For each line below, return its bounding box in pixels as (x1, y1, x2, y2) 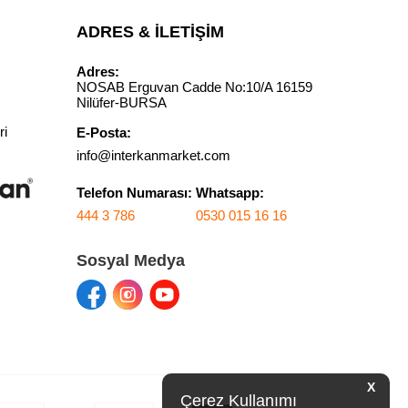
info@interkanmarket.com (76, 148, 230, 164)
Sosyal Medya (76, 251, 185, 270)
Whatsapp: (195, 185, 264, 201)
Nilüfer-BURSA (76, 95, 167, 111)
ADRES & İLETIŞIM (76, 23, 224, 42)
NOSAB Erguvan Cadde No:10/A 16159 (76, 79, 312, 96)
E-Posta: (76, 125, 131, 141)
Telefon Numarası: (76, 185, 196, 201)
